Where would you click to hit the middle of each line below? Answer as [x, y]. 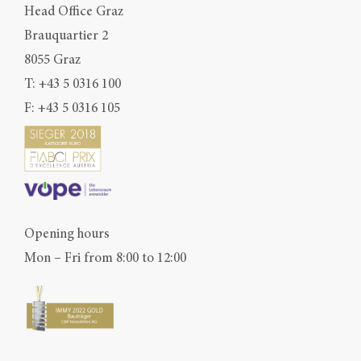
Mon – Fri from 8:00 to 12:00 [105, 258]
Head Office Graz [74, 11]
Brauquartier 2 [66, 35]
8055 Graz [52, 59]
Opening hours [67, 234]
